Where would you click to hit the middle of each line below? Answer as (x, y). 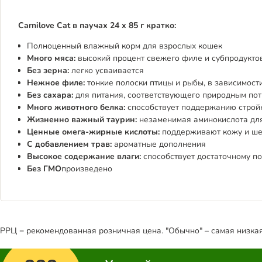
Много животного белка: (76, 107)
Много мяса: (51, 58)
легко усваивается (108, 70)
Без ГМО (44, 169)
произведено (87, 169)
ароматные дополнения (160, 144)
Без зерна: (49, 70)
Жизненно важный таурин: (82, 120)
